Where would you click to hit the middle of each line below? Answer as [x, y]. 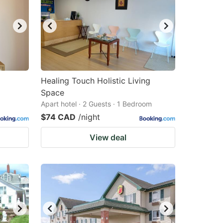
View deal [108, 137]
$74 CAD [58, 117]
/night [89, 117]
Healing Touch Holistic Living [96, 81]
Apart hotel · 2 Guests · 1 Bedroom [96, 104]
